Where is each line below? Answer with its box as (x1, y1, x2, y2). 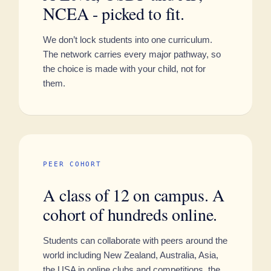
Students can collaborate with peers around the (43, 235, 228, 246)
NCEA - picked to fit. (43, 2, 184, 25)
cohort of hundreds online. (43, 203, 218, 226)
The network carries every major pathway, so (43, 49, 221, 59)
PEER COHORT (43, 160, 102, 168)
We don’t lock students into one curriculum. (43, 34, 213, 45)
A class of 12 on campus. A (43, 183, 225, 206)
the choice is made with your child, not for (43, 64, 206, 74)
